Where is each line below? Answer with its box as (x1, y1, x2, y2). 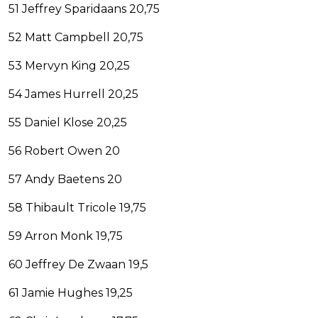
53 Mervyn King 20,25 (9, 59, 130, 73)
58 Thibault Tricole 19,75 (9, 201, 146, 215)
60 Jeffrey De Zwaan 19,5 (9, 258, 148, 272)
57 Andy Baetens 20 (9, 172, 122, 187)
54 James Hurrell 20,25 (9, 87, 138, 102)
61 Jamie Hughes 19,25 (9, 286, 133, 300)
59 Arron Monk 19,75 (9, 229, 123, 243)
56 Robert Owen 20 (9, 144, 120, 158)
